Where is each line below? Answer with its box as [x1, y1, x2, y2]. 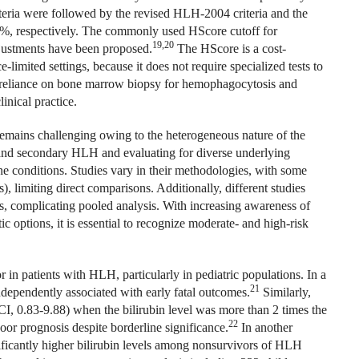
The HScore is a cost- [173, 42, 286, 55]
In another [237, 321, 292, 334]
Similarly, [259, 285, 311, 299]
